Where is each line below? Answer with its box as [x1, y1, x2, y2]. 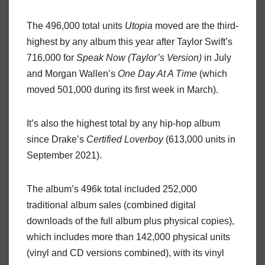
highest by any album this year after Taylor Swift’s [27, 36, 232, 47]
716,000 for [27, 52, 76, 63]
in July [202, 52, 231, 63]
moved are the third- [153, 20, 238, 31]
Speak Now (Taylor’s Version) [76, 52, 202, 63]
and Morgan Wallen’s [27, 68, 118, 79]
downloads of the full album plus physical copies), [27, 215, 234, 226]
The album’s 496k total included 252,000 [27, 183, 197, 194]
